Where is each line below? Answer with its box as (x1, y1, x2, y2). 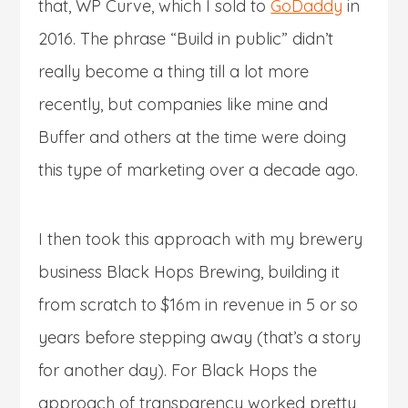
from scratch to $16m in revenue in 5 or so (38, 293, 359, 315)
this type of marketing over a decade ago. (38, 158, 359, 180)
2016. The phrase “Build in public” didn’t (38, 27, 334, 49)
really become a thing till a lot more (38, 60, 310, 82)
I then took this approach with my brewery (38, 228, 363, 250)
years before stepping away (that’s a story (38, 326, 362, 348)
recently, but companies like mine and (38, 93, 329, 115)
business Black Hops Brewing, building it (38, 260, 341, 282)
